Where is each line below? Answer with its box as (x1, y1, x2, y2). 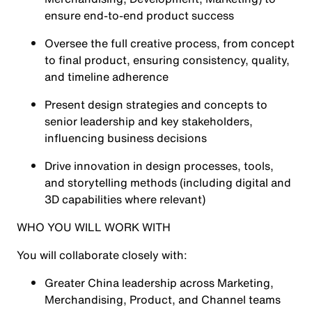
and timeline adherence (45, 68, 169, 85)
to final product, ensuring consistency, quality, (45, 52, 290, 68)
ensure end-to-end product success (45, 7, 234, 24)
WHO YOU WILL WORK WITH (17, 219, 171, 235)
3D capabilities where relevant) (45, 191, 205, 208)
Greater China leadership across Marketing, (45, 274, 274, 291)
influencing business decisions (45, 130, 207, 146)
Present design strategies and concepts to (45, 96, 267, 113)
